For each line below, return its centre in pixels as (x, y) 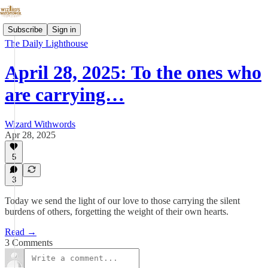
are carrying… (65, 95)
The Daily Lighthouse (46, 43)
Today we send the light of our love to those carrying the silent (122, 201)
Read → (21, 232)
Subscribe (25, 29)
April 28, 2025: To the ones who (133, 73)
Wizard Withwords (40, 124)
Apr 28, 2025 (30, 135)
